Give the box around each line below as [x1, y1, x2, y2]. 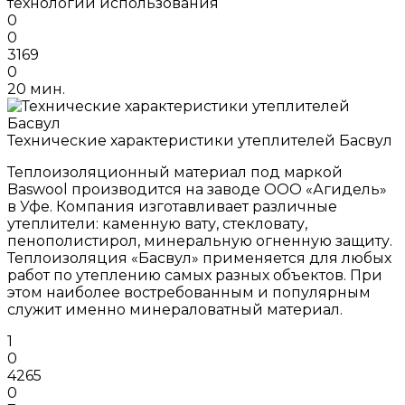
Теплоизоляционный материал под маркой [7, 163, 343, 181]
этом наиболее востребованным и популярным [7, 283, 371, 301]
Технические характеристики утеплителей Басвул [7, 131, 392, 149]
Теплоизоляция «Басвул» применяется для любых [7, 249, 391, 267]
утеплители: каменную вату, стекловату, [7, 214, 307, 232]
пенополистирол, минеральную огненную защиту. [7, 231, 392, 250]
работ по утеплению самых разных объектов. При [7, 266, 382, 284]
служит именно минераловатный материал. [7, 300, 343, 318]
